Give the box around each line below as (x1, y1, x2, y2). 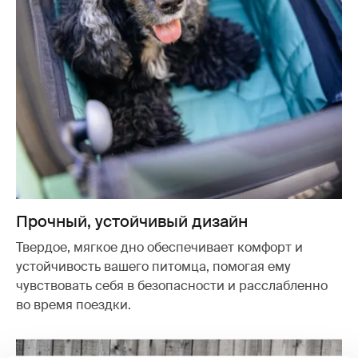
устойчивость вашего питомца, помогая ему (16, 257, 291, 275)
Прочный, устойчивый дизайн (16, 210, 248, 232)
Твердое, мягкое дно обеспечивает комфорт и (16, 238, 303, 256)
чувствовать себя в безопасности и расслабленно (16, 276, 328, 294)
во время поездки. (16, 296, 131, 313)
